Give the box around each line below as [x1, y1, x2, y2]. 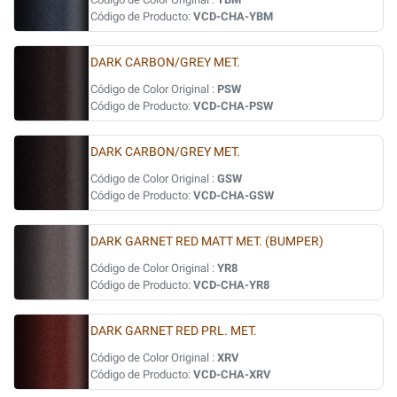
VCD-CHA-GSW [193, 189, 274, 202]
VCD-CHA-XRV [193, 368, 271, 381]
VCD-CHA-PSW [193, 99, 273, 113]
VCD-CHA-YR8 [193, 278, 269, 292]
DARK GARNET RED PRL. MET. [90, 323, 257, 339]
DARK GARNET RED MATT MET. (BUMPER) [90, 234, 323, 249]
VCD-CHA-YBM [193, 10, 273, 23]
